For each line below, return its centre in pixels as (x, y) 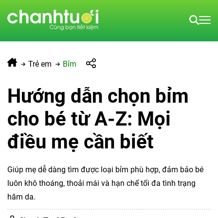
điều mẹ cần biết (81, 142)
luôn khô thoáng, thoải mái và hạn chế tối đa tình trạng (101, 183)
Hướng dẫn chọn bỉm (98, 96)
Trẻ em (40, 64)
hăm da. (21, 197)
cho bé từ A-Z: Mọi (89, 119)
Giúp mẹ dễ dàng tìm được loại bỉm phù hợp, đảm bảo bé (105, 170)
